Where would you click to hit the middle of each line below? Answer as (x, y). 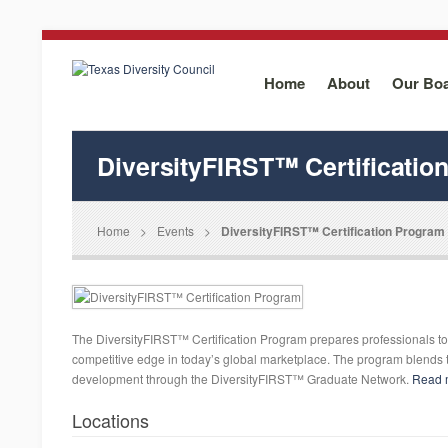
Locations (110, 420)
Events (175, 230)
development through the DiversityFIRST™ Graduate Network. (242, 378)
